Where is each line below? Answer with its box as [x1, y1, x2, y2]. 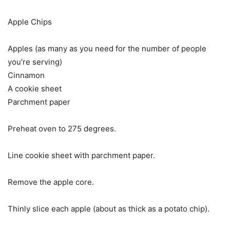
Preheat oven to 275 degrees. [8, 124, 116, 134]
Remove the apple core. [8, 177, 94, 187]
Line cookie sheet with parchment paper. [8, 150, 155, 161]
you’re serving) [8, 57, 62, 67]
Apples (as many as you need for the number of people [8, 44, 206, 54]
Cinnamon [8, 70, 45, 81]
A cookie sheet [8, 84, 62, 94]
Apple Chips [8, 17, 52, 27]
